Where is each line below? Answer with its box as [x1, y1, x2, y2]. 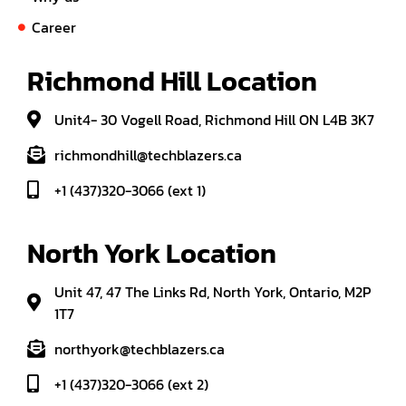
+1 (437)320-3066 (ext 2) [54, 373, 208, 396]
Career [32, 16, 76, 39]
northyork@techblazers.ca [54, 338, 225, 361]
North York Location [27, 233, 276, 275]
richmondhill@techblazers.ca [54, 144, 242, 167]
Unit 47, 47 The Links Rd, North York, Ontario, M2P [54, 281, 371, 304]
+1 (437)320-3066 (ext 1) [54, 179, 206, 202]
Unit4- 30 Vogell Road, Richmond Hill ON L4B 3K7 [54, 109, 374, 131]
